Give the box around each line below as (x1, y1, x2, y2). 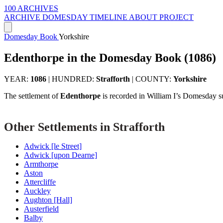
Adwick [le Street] (24, 141, 82, 150)
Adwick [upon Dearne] (24, 150, 97, 159)
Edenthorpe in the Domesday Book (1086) (4, 51, 216, 64)
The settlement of (4, 91, 60, 100)
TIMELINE (90, 13, 129, 21)
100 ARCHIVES (4, 4, 58, 12)
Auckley (24, 186, 51, 195)
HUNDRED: (52, 74, 96, 83)
